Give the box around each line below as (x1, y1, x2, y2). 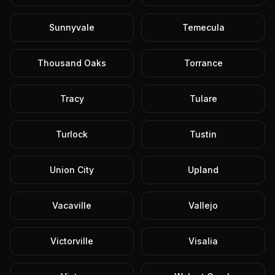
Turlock (56, 129, 88, 139)
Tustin (190, 129, 217, 139)
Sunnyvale (49, 22, 95, 33)
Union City (50, 165, 94, 175)
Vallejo (188, 200, 218, 211)
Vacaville (52, 200, 91, 211)
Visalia (188, 236, 218, 246)
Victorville (50, 236, 93, 246)
